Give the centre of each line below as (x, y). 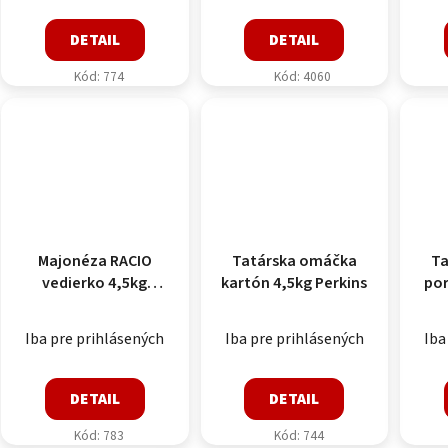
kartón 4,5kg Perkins (294, 283)
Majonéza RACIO (94, 261)
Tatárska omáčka (294, 261)
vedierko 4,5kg (95, 283)
